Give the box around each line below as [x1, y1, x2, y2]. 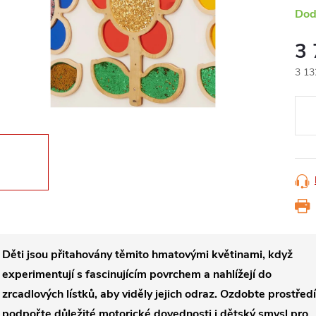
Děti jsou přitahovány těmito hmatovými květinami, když [2, 247, 293, 262]
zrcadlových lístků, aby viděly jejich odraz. [2, 286, 217, 302]
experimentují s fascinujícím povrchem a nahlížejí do [2, 267, 272, 282]
